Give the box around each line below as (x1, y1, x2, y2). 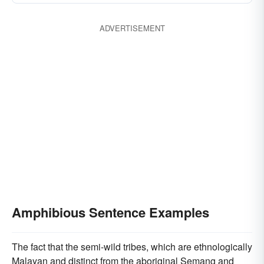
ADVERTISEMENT (99, 22, 165, 34)
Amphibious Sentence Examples (12, 203, 209, 222)
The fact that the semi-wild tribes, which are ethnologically (12, 240, 252, 253)
